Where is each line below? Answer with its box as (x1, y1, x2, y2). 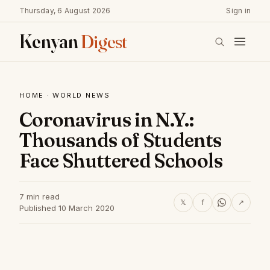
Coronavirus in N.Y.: (19, 108, 194, 131)
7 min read (19, 192, 60, 201)
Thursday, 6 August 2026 (19, 6, 111, 15)
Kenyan (19, 30, 81, 53)
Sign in (226, 6, 251, 15)
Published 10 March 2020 (19, 203, 115, 213)
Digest (80, 30, 127, 53)
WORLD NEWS (52, 91, 110, 99)
